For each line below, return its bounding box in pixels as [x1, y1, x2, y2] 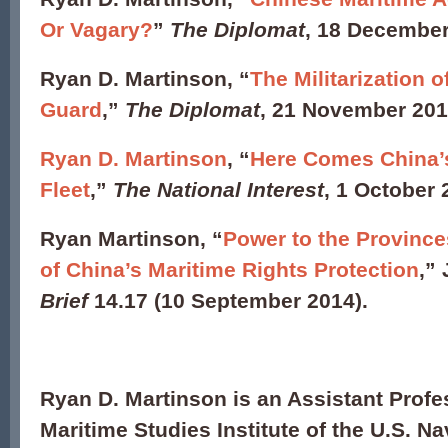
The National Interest [113, 178, 324, 201]
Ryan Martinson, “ [40, 227, 223, 250]
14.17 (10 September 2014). [88, 289, 374, 312]
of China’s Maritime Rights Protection [40, 258, 419, 281]
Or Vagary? [40, 18, 153, 41]
